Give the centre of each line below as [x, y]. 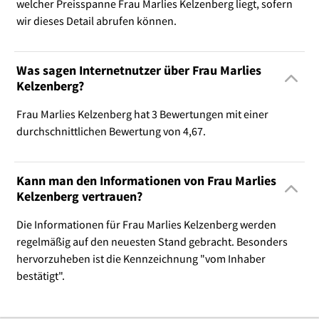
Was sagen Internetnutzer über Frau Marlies [138, 70]
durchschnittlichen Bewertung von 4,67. [111, 131]
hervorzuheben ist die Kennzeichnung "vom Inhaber [141, 259]
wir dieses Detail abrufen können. [96, 21]
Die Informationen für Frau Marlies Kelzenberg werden [146, 225]
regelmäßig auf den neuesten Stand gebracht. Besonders [152, 242]
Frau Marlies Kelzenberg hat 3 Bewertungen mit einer [142, 114]
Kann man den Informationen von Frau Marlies [146, 181]
